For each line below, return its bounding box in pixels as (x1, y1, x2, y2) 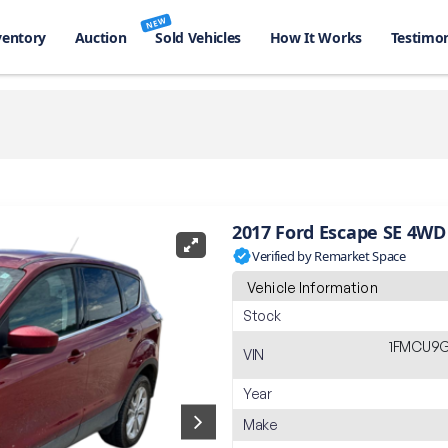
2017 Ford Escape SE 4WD (232, 220, 446, 244)
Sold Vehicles (155, 27, 242, 47)
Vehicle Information (247, 279, 378, 296)
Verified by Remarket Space (252, 246, 406, 265)
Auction (74, 27, 127, 47)
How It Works (269, 27, 362, 47)
